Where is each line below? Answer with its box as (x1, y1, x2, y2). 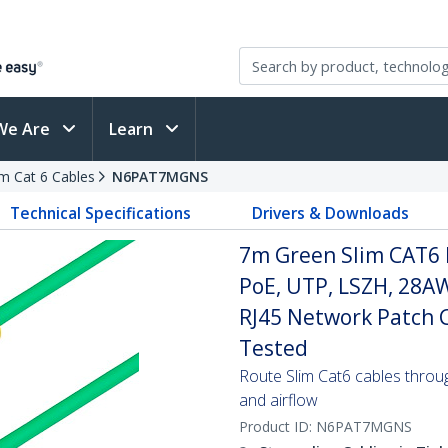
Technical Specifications (10, 202, 192, 224)
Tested (239, 334, 308, 362)
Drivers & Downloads (251, 202, 409, 224)
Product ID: (239, 417, 316, 436)
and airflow (239, 389, 318, 411)
